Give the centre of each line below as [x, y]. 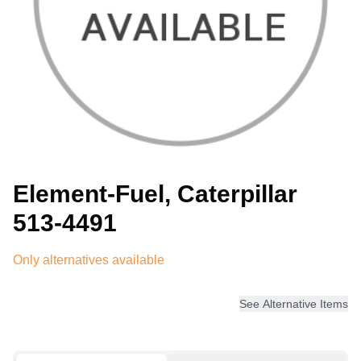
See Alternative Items [294, 304]
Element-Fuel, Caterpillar [155, 194]
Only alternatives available [89, 260]
